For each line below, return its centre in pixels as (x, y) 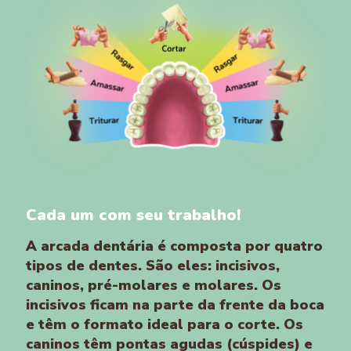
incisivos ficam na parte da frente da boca (175, 304)
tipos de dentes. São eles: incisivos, (153, 265)
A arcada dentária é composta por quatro (174, 246)
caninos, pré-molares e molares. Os (154, 285)
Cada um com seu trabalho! (133, 215)
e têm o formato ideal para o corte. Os (165, 324)
